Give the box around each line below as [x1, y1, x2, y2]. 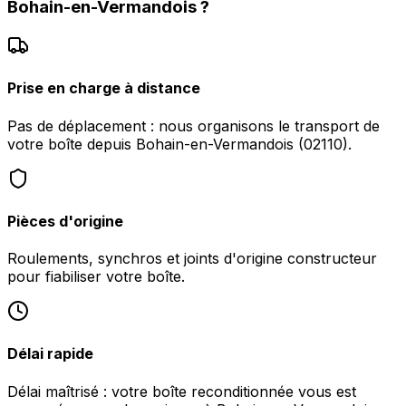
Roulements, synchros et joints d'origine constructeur [7, 249, 377, 268]
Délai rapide [7, 344, 93, 363]
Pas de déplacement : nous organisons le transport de [7, 116, 380, 135]
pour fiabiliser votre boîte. [7, 267, 185, 286]
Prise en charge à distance [7, 79, 200, 98]
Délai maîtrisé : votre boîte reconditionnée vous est [7, 382, 356, 401]
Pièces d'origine [7, 211, 123, 230]
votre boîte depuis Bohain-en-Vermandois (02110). [7, 134, 352, 153]
